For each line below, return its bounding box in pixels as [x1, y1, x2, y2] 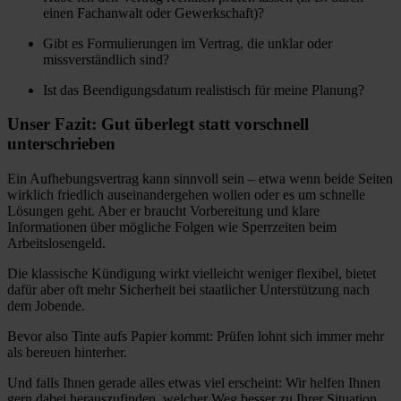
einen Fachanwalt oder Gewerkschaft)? [43, 4, 264, 21]
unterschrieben [7, 134, 115, 154]
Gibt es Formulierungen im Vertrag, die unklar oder [43, 35, 332, 51]
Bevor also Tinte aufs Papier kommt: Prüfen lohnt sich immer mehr [7, 328, 384, 344]
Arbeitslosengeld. [7, 235, 106, 251]
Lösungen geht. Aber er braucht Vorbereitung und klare [7, 202, 320, 218]
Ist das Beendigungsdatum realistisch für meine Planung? [43, 81, 364, 98]
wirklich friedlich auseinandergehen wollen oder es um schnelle [7, 186, 365, 202]
